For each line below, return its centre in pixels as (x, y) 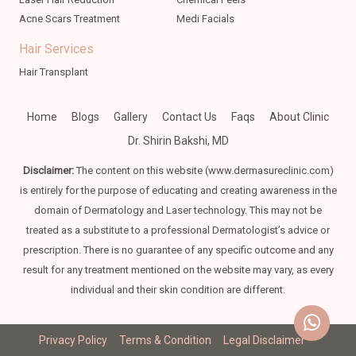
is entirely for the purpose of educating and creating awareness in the (178, 191)
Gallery (131, 117)
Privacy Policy (73, 341)
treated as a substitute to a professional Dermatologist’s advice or (178, 230)
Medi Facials (205, 19)
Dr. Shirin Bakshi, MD (178, 141)
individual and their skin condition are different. (178, 290)
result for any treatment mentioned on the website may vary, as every (178, 270)
